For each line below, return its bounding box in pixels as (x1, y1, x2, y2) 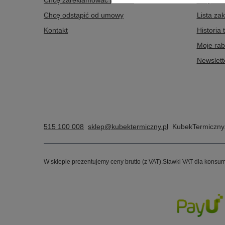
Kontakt (44, 26, 68, 34)
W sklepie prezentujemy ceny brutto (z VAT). (44, 158, 163, 165)
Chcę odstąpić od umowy (44, 11, 124, 19)
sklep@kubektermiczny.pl (88, 123, 168, 131)
